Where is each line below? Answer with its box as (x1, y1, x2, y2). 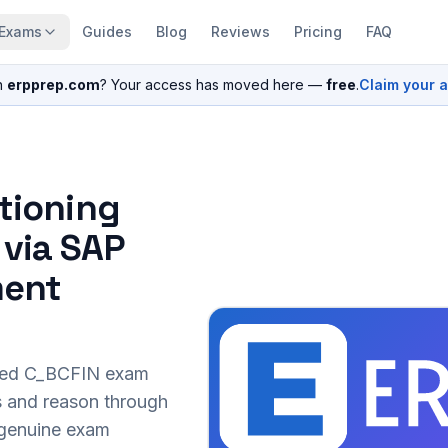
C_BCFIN (24, 363, 100, 384)
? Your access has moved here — (100, 76, 322, 93)
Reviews (210, 23, 270, 40)
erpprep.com (7, 76, 100, 93)
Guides (81, 23, 132, 40)
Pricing (293, 23, 342, 40)
